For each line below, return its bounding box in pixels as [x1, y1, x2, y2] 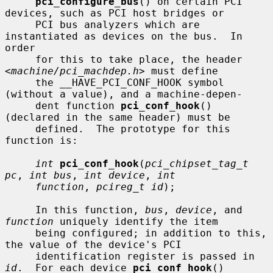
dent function [35, 99, 121, 112]
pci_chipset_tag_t [145, 157, 249, 169]
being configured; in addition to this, [5, 227, 35, 239]
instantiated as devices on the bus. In [5, 30, 243, 42]
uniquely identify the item [54, 215, 218, 227]
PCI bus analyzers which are [5, 18, 35, 30]
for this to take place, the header [5, 53, 35, 65]
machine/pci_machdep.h [11, 65, 139, 77]
